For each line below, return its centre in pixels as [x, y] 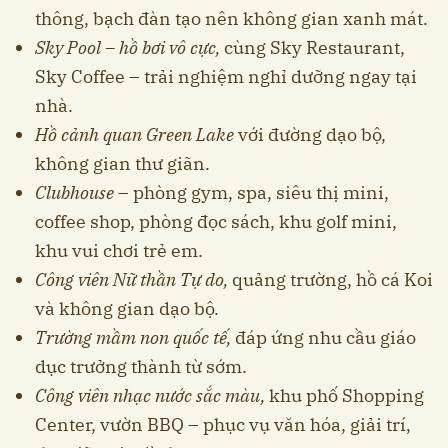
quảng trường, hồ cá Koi [330, 280]
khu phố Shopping [346, 396]
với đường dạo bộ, [310, 135]
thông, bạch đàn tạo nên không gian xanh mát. [231, 19]
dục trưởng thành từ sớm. [141, 367]
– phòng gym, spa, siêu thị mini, [251, 193]
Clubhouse [74, 193]
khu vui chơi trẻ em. [119, 251]
